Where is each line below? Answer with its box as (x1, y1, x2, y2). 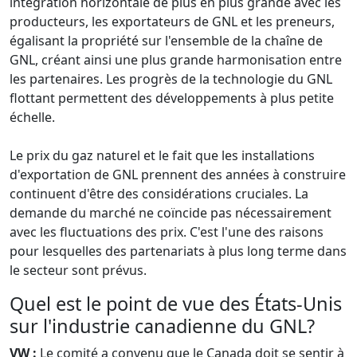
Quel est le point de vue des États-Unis (10, 291, 342, 317)
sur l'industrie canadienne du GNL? (10, 313, 315, 339)
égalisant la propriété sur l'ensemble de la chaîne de (10, 32, 323, 50)
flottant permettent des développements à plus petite (10, 89, 334, 108)
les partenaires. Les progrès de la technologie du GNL (10, 70, 332, 88)
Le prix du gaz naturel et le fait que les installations (10, 147, 315, 165)
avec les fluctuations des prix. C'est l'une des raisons (10, 223, 324, 241)
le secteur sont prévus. (10, 261, 147, 280)
